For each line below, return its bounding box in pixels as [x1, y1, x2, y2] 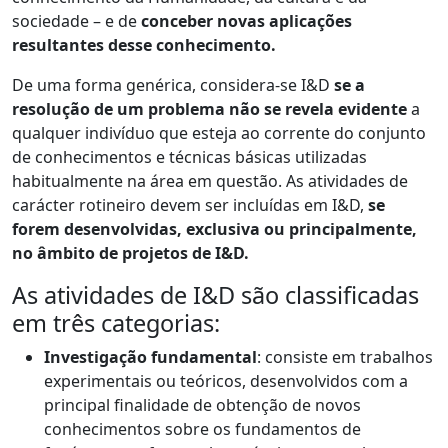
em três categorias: [12, 307, 220, 340]
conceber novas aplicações [141, 10, 352, 33]
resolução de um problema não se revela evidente [12, 98, 407, 121]
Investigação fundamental [44, 346, 257, 369]
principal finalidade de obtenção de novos [44, 394, 361, 417]
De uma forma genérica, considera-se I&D [12, 74, 334, 97]
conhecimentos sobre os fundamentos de [44, 418, 361, 441]
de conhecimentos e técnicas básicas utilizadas [12, 146, 367, 169]
